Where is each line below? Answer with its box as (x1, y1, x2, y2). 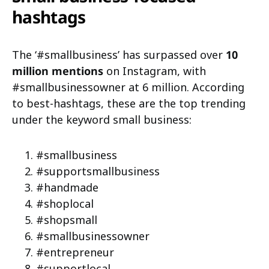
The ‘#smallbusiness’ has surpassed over (12, 47, 226, 62)
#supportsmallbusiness (36, 163, 160, 178)
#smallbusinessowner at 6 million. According (12, 79, 244, 94)
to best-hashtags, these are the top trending (12, 95, 246, 110)
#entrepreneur (36, 244, 114, 259)
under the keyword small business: (12, 112, 192, 127)
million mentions (12, 63, 103, 78)
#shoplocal (36, 196, 94, 211)
